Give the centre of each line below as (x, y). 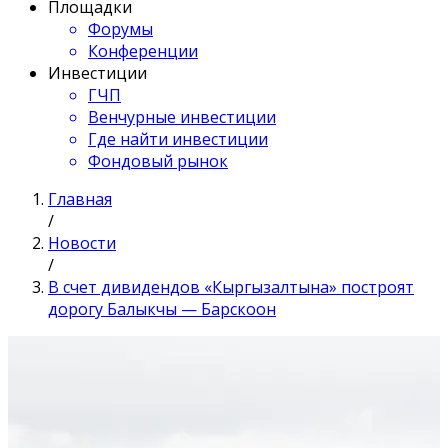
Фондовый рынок (158, 161)
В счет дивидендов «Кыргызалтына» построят (231, 287)
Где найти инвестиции (178, 139)
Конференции (143, 51)
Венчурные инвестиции (182, 117)
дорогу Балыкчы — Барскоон (162, 309)
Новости (82, 243)
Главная (80, 199)
